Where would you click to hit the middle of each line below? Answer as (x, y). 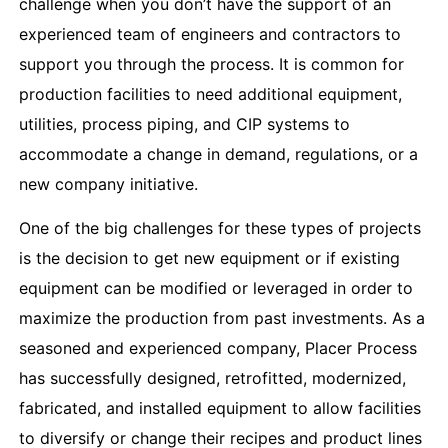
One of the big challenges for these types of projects (219, 228)
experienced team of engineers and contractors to (209, 33)
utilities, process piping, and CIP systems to (184, 123)
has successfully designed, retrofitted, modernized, (212, 378)
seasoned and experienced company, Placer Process (217, 348)
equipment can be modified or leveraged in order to (215, 288)
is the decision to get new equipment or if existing (209, 258)
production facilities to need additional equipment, (210, 93)
